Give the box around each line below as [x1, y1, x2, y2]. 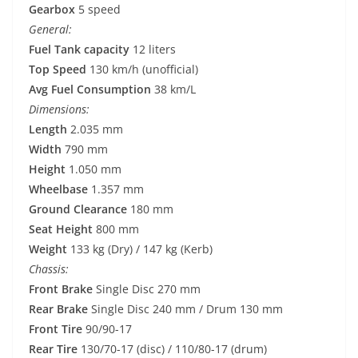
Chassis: [29, 261, 69, 277]
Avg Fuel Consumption [29, 82, 151, 97]
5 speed [75, 2, 121, 18]
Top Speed [29, 62, 86, 78]
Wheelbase [29, 181, 88, 197]
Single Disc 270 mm [93, 281, 201, 297]
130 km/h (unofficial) [86, 62, 198, 78]
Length [29, 121, 67, 137]
